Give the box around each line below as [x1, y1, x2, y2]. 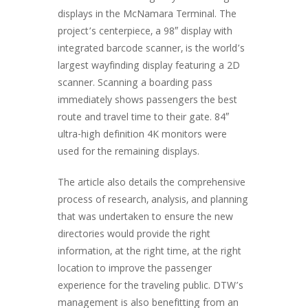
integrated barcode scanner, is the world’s [58, 41, 245, 58]
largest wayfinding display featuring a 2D [58, 58, 240, 75]
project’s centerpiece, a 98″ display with [58, 24, 232, 41]
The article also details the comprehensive [58, 175, 245, 192]
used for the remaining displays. [58, 144, 199, 161]
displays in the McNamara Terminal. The [58, 7, 236, 23]
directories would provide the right [58, 227, 210, 243]
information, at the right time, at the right [58, 244, 241, 261]
